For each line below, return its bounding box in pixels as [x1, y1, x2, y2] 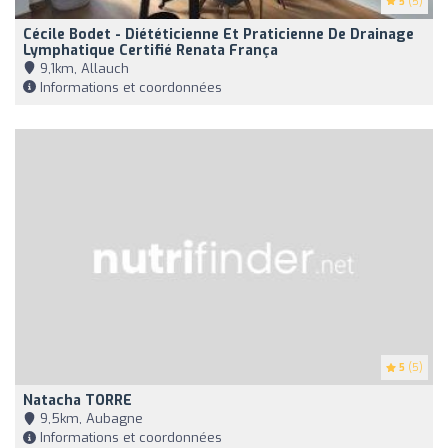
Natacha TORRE [23, 391, 132, 411]
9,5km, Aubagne [36, 410, 143, 428]
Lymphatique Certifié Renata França [23, 40, 278, 60]
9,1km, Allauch [36, 59, 129, 77]
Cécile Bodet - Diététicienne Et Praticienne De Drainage [23, 24, 414, 44]
